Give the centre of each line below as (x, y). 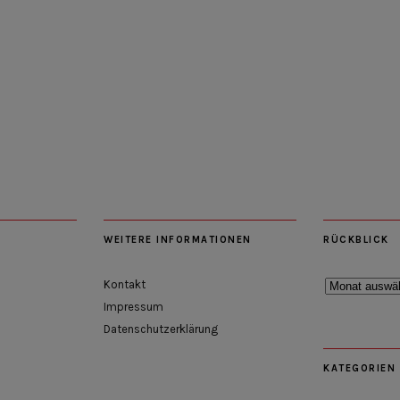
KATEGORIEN (359, 368)
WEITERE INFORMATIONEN (178, 239)
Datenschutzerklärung (161, 329)
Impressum (133, 306)
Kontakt (125, 284)
